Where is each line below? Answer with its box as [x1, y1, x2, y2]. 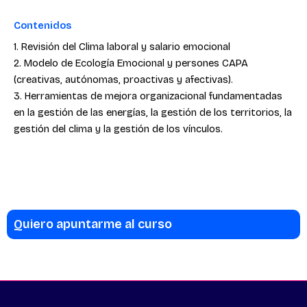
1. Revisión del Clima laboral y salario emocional [14, 40, 230, 53]
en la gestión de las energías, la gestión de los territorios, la [14, 106, 292, 119]
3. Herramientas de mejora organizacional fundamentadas [14, 90, 282, 103]
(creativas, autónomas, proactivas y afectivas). [14, 73, 233, 86]
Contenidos [14, 19, 71, 32]
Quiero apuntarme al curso [14, 216, 172, 232]
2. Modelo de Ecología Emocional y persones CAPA [14, 57, 248, 70]
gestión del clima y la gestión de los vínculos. [14, 123, 223, 136]
